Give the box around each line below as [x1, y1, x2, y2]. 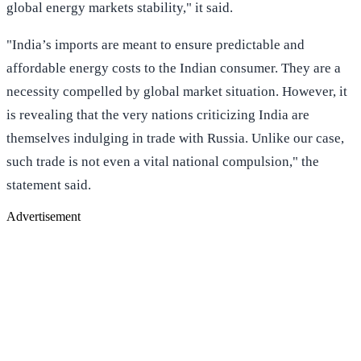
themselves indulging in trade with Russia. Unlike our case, [6, 130, 344, 146]
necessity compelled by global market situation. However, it [6, 83, 347, 99]
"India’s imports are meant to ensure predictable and [6, 36, 305, 52]
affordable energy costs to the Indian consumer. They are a [6, 60, 341, 76]
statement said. [6, 176, 91, 193]
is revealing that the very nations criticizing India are [6, 106, 309, 122]
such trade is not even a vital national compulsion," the [6, 153, 319, 169]
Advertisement [6, 209, 81, 223]
